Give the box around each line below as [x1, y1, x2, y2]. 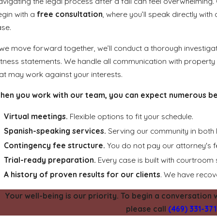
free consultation [36, 9, 103, 19]
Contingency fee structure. [4, 140, 106, 150]
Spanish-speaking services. [4, 125, 107, 136]
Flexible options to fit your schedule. [68, 111, 194, 121]
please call [126, 204, 169, 214]
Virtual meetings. [4, 111, 68, 121]
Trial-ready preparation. [4, 155, 96, 165]
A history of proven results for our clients [4, 170, 161, 180]
